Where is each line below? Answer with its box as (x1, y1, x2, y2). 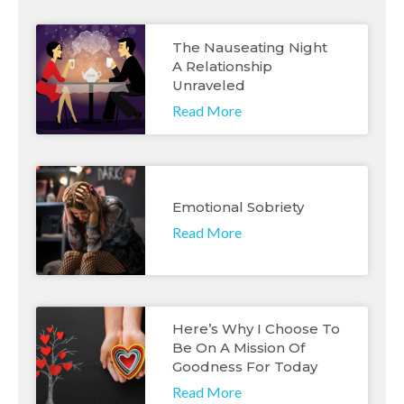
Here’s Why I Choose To (172, 320, 341, 338)
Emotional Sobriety (172, 197, 305, 216)
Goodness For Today (172, 358, 318, 376)
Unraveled (172, 76, 246, 94)
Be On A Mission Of (172, 339, 306, 357)
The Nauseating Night (172, 38, 328, 56)
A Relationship (172, 57, 273, 75)
